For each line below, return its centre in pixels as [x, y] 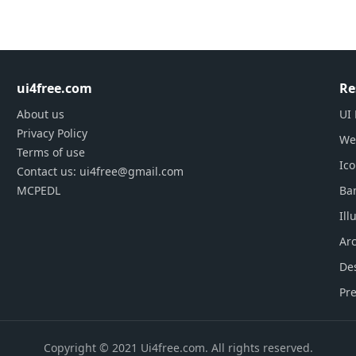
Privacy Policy [52, 133]
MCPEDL [39, 190]
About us [41, 114]
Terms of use [51, 152]
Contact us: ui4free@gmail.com [101, 171]
